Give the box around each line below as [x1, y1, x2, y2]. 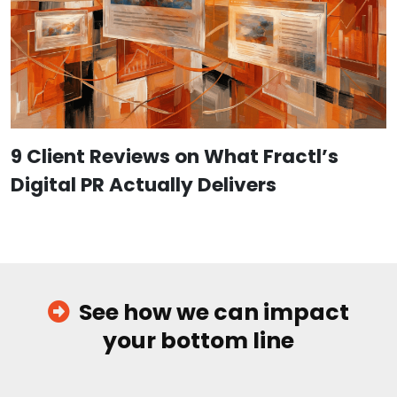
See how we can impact [79, 296, 349, 328]
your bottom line [103, 324, 294, 356]
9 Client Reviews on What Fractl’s [11, 142, 339, 170]
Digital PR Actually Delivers [11, 170, 276, 198]
